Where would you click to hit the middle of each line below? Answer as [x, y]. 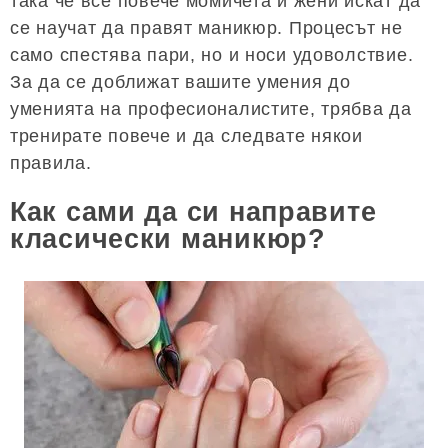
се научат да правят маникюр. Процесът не [206, 28]
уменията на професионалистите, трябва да [211, 109]
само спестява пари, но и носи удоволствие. [212, 55]
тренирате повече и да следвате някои [186, 136]
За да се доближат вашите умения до [180, 82]
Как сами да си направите [193, 212]
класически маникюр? [168, 239]
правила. [51, 163]
